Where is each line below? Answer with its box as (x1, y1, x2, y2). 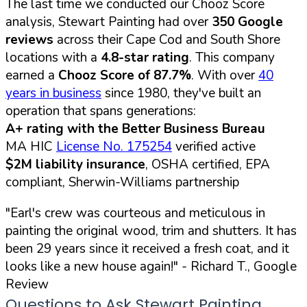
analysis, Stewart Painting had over (5, 13, 212, 32)
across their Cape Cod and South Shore (53, 31, 280, 49)
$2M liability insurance (5, 156, 145, 174)
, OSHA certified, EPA (145, 156, 270, 174)
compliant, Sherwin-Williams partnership (5, 173, 239, 192)
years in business (5, 84, 101, 103)
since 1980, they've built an (101, 84, 261, 103)
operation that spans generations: (5, 102, 196, 121)
